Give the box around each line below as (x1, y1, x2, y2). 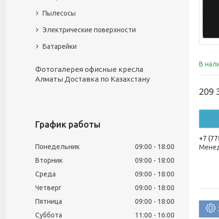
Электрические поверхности (43, 26, 136, 34)
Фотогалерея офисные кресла (35, 65, 143, 73)
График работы (35, 119, 101, 129)
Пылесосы (43, 9, 76, 17)
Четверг (35, 184, 62, 192)
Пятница (35, 197, 62, 205)
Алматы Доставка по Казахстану (35, 75, 150, 83)
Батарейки (43, 43, 77, 50)
